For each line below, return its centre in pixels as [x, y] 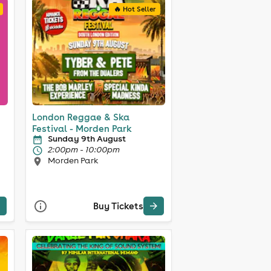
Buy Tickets [118, 206]
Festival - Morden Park [82, 128]
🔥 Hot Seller [134, 9]
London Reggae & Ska [80, 117]
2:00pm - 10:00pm [83, 149]
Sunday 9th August [87, 138]
